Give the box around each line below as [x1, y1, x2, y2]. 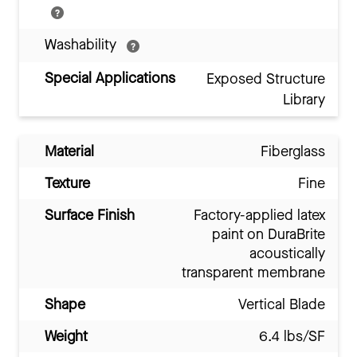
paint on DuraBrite [212, 225, 325, 245]
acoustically [249, 244, 325, 264]
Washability [45, 35, 120, 55]
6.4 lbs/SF [259, 327, 325, 347]
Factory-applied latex [194, 206, 325, 226]
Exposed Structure [206, 69, 325, 89]
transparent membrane [182, 263, 325, 283]
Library [283, 90, 325, 110]
